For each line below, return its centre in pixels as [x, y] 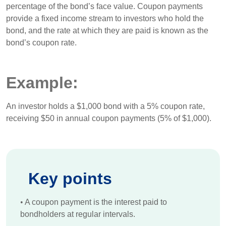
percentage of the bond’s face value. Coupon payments [104, 6]
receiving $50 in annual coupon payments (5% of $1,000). [109, 118]
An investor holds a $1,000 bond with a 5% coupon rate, [105, 106]
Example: [42, 83]
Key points [70, 179]
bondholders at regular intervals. [78, 214]
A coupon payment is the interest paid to [95, 202]
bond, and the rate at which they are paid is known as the [107, 31]
